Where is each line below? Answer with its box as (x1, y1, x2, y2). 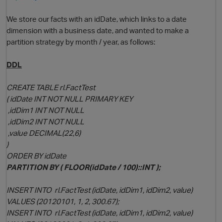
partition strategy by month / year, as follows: (6, 37, 155, 47)
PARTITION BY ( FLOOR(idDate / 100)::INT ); (6, 162, 161, 172)
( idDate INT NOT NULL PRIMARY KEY (6, 94, 133, 104)
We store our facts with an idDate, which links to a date (6, 14, 187, 24)
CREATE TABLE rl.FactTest (6, 82, 95, 93)
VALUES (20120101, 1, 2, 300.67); (6, 196, 119, 207)
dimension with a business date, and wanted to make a (6, 25, 189, 36)
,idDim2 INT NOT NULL (6, 116, 84, 127)
